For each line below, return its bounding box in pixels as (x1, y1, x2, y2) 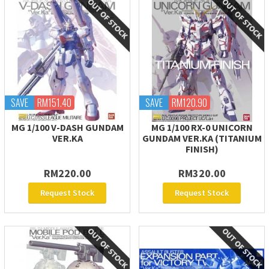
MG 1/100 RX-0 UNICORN (151, 121, 253, 133)
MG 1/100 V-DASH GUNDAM (11, 121, 124, 133)
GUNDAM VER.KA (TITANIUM (142, 132, 262, 144)
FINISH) (185, 143, 219, 155)
